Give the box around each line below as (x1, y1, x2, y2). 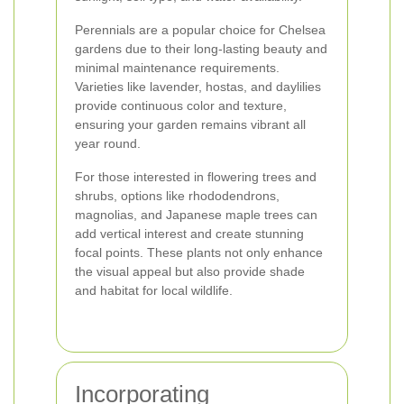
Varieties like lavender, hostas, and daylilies (75, 79, 321, 94)
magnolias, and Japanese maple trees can (75, 207, 317, 222)
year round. (75, 136, 141, 151)
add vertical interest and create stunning (75, 226, 304, 241)
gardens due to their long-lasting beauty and (75, 41, 327, 56)
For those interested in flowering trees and (75, 170, 317, 184)
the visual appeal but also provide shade (75, 264, 305, 279)
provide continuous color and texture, (75, 98, 287, 113)
